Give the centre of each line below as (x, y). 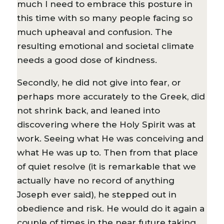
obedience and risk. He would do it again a (110, 208)
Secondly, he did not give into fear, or (99, 82)
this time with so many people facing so (104, 18)
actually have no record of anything (95, 180)
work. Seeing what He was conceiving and (110, 138)
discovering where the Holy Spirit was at (106, 124)
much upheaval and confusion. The (94, 32)
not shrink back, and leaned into (88, 110)
